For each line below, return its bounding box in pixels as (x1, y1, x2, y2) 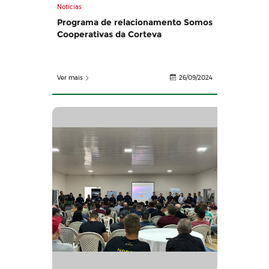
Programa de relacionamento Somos (56, 17, 213, 28)
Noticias (56, 3, 82, 11)
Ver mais (56, 74, 83, 82)
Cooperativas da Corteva (56, 29, 162, 40)
